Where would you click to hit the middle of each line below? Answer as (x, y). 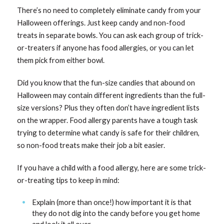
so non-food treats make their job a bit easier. (91, 145)
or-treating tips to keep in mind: (68, 180)
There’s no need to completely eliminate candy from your (109, 10)
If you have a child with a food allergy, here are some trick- (112, 168)
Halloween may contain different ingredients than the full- (111, 95)
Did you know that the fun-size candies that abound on (106, 83)
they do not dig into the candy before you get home (116, 213)
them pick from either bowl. (61, 60)
